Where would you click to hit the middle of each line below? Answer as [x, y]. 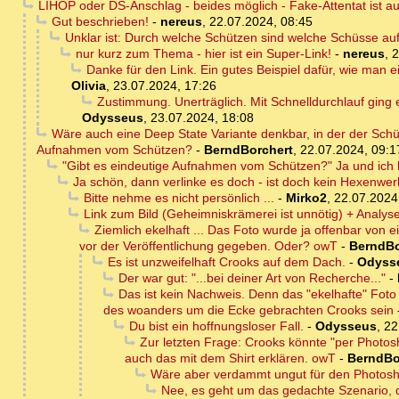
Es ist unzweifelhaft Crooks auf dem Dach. [226, 262]
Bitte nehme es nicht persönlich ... [179, 198]
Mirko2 [306, 198]
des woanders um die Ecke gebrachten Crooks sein [248, 310]
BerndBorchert [248, 150]
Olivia [89, 86]
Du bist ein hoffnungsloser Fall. [216, 326]
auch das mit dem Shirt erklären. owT [230, 358]
